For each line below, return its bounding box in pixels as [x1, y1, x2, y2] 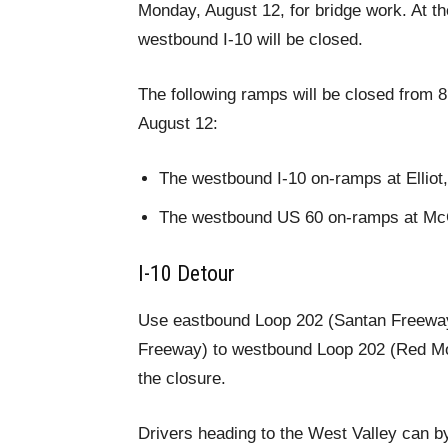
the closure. [138, 369, 226, 388]
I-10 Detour [138, 261, 235, 286]
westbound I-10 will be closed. [138, 30, 363, 49]
